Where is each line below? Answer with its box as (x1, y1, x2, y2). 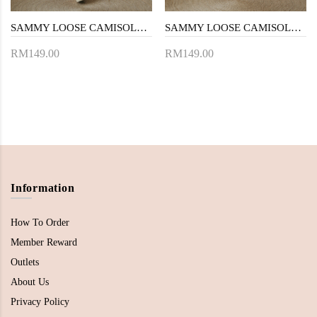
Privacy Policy (11, 296, 69, 307)
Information (11, 181, 75, 194)
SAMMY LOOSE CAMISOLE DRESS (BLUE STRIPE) (137, 21, 147, 33)
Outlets (11, 256, 39, 267)
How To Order (11, 217, 69, 228)
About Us (11, 276, 49, 287)
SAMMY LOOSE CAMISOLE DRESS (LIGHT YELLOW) (291, 21, 301, 33)
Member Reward (11, 236, 77, 248)
